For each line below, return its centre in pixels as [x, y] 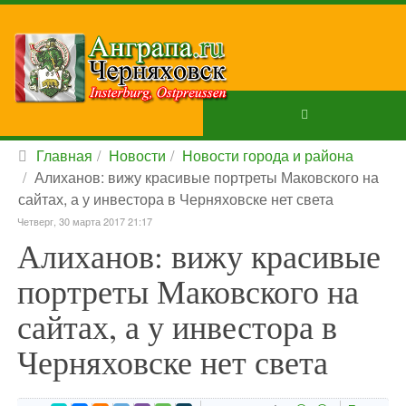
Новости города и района [268, 155]
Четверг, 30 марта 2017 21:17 [85, 221]
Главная [64, 155]
